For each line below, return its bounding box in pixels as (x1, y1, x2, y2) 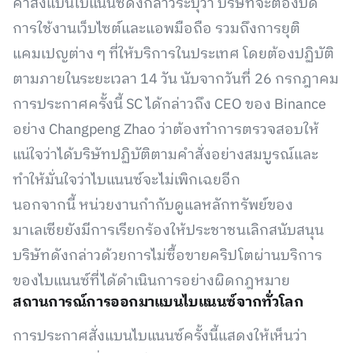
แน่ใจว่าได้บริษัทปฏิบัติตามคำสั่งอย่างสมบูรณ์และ (13, 143, 318, 167)
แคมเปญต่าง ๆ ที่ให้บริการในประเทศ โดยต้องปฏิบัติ (13, 43, 334, 66)
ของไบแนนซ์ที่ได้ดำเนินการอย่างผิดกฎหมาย (13, 269, 290, 293)
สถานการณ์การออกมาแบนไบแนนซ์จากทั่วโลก (13, 291, 304, 314)
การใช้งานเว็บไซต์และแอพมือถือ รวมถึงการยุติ (13, 17, 300, 41)
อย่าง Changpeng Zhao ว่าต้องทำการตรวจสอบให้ (13, 118, 319, 142)
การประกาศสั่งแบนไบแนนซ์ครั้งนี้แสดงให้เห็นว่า (13, 325, 307, 348)
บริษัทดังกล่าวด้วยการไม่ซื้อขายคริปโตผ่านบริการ (13, 244, 322, 268)
